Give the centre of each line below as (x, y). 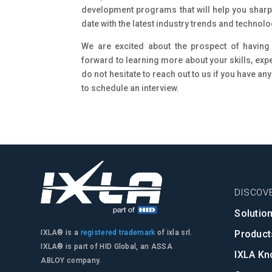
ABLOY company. (71, 261)
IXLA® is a (61, 233)
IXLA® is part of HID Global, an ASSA (107, 247)
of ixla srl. (174, 233)
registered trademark (118, 233)
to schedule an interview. (131, 88)
